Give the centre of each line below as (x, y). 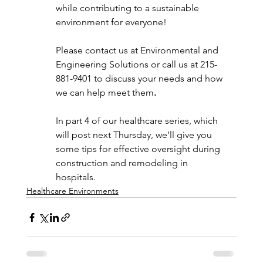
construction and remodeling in (123, 163)
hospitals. (75, 177)
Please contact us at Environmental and (138, 50)
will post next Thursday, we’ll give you (135, 135)
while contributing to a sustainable (128, 8)
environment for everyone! (111, 22)
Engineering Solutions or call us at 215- (136, 65)
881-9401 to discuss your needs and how (140, 79)
